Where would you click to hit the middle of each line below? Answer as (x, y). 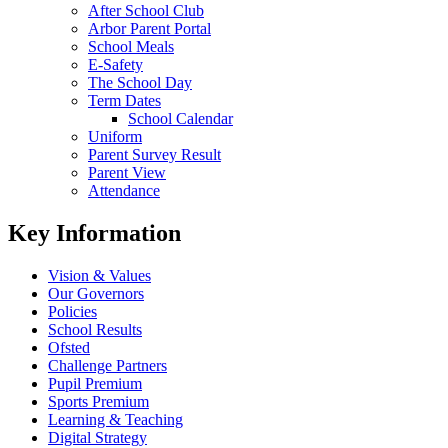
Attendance (124, 190)
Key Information (94, 232)
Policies (72, 311)
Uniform (115, 136)
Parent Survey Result (154, 154)
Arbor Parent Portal (149, 28)
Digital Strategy (97, 437)
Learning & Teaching (115, 419)
